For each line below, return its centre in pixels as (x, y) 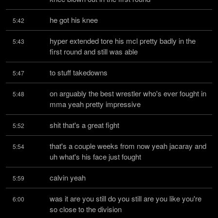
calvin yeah (68, 177)
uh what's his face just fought (95, 156)
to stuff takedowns (79, 72)
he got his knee (74, 20)
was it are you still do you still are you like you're (126, 198)
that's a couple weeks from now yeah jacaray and (128, 146)
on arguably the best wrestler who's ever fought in (128, 93)
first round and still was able (94, 51)
